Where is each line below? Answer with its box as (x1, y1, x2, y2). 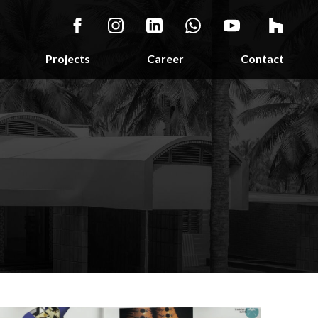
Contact (241, 52, 284, 66)
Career (147, 52, 184, 66)
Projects (45, 52, 90, 66)
